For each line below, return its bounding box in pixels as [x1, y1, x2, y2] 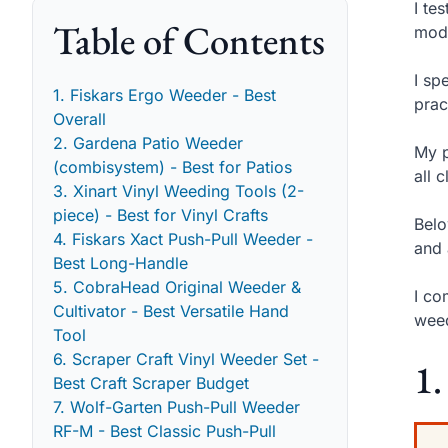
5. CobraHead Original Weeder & [53, 276, 301, 297]
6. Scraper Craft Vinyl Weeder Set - [53, 348, 319, 369]
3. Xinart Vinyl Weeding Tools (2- [53, 180, 304, 201]
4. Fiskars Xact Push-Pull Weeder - [53, 228, 313, 249]
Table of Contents [53, 14, 325, 65]
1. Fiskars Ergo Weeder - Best [53, 84, 276, 105]
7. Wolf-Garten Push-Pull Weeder [53, 396, 300, 417]
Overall [53, 108, 106, 129]
